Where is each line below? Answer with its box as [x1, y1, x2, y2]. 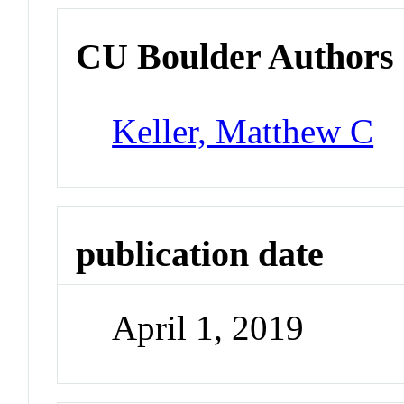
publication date [76, 233, 325, 274]
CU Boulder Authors [76, 36, 395, 78]
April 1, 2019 [112, 308, 305, 348]
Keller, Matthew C [112, 111, 374, 151]
